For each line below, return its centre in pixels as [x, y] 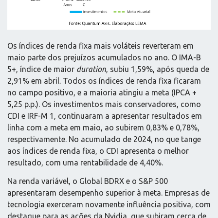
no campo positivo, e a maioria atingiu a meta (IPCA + [102, 92]
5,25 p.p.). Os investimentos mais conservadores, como [104, 104]
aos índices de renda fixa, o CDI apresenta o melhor [98, 151]
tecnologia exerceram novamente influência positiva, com [109, 205]
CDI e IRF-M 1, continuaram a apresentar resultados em [105, 116]
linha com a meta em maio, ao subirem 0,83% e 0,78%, [103, 127]
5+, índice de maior [42, 69]
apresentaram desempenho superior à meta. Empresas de [109, 193]
